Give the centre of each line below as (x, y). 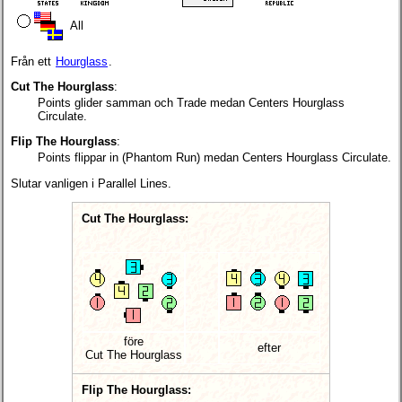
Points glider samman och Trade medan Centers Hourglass (191, 102)
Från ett (33, 61)
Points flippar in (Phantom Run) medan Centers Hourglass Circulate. (214, 158)
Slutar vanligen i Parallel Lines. (91, 183)
